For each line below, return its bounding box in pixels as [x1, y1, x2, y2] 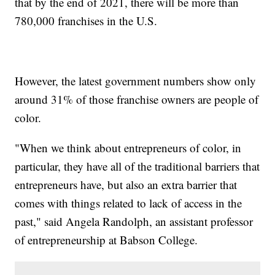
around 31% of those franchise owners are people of [15, 91, 259, 107]
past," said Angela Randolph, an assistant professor [15, 214, 254, 230]
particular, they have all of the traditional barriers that [15, 158, 260, 174]
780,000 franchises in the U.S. [15, 13, 158, 29]
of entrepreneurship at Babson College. [15, 232, 198, 248]
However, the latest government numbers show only [15, 73, 257, 89]
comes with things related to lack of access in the [15, 195, 242, 211]
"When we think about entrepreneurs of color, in [15, 140, 242, 156]
